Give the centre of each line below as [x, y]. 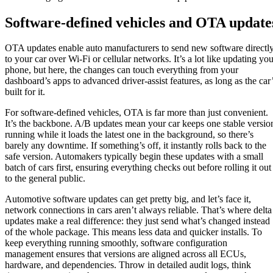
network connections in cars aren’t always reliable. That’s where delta [138, 210]
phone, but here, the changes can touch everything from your [122, 70]
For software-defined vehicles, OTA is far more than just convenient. [136, 113]
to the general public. [45, 179]
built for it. [25, 92]
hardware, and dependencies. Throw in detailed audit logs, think [128, 265]
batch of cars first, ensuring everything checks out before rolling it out [138, 168]
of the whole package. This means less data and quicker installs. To [133, 232]
